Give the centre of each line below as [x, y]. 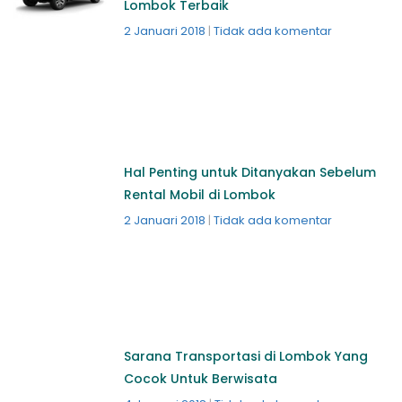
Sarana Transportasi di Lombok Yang [245, 356]
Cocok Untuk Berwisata [200, 378]
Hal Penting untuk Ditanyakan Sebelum [249, 173]
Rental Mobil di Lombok [199, 195]
